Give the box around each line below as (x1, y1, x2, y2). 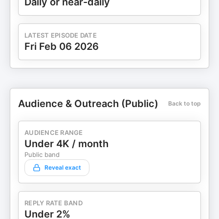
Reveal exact (44, 164, 81, 171)
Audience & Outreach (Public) (18, 98, 158, 109)
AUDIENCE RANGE (24, 129, 83, 136)
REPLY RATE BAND (24, 199, 83, 207)
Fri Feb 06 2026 (24, 41, 99, 52)
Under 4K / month (24, 138, 109, 150)
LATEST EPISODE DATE (24, 31, 97, 39)
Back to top (168, 100, 201, 107)
